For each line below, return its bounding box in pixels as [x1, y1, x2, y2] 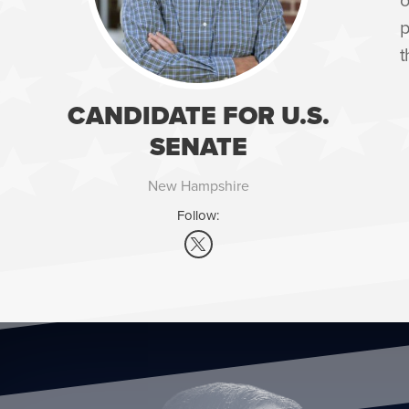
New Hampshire [147, 175, 249, 195]
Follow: [177, 205, 219, 225]
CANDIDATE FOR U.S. [67, 97, 330, 134]
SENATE [149, 128, 247, 165]
